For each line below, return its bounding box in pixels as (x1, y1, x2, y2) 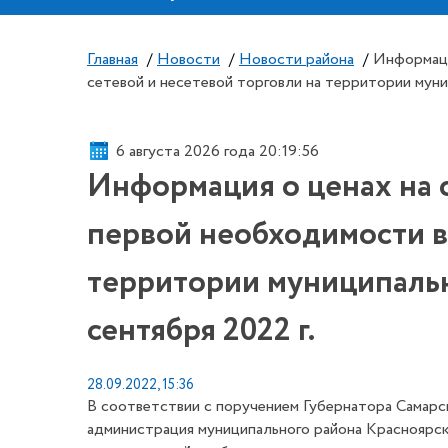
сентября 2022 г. (87, 307, 315, 355)
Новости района (239, 48, 354, 71)
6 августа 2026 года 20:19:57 (116, 139, 319, 163)
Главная (87, 48, 138, 71)
